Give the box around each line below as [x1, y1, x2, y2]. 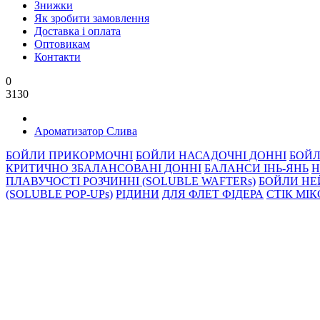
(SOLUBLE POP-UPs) [6, 188, 113, 200]
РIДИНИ [116, 188, 159, 200]
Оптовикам [34, 38, 90, 50]
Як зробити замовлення [34, 12, 149, 24]
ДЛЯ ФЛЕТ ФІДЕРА [162, 188, 264, 200]
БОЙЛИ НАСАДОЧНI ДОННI [136, 149, 286, 161]
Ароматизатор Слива [34, 125, 137, 137]
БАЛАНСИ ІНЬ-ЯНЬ [204, 162, 309, 174]
